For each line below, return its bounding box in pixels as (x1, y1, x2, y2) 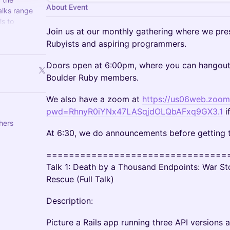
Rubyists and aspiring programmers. (46, 39, 186, 49)
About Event (46, 3, 88, 11)
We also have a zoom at (46, 94, 142, 104)
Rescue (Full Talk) (46, 174, 114, 184)
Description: (46, 196, 93, 206)
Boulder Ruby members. (46, 72, 139, 83)
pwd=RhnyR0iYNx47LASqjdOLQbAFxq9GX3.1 (46, 106, 223, 117)
